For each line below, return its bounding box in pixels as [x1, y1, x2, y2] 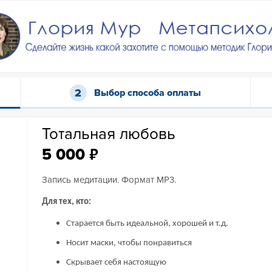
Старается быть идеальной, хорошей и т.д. [66, 219, 229, 228]
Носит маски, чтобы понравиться [66, 239, 192, 248]
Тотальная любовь [42, 124, 176, 144]
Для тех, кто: [42, 197, 92, 206]
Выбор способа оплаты [93, 87, 201, 100]
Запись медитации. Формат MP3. [42, 174, 177, 185]
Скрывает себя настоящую [66, 258, 167, 267]
